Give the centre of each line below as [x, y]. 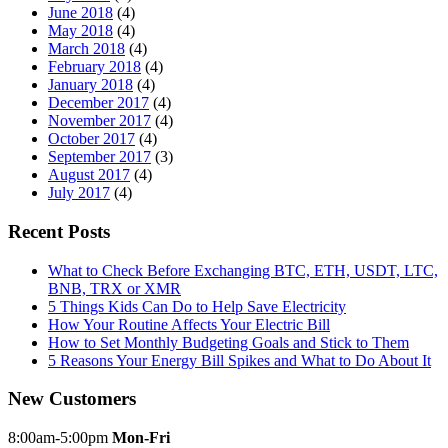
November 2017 [99, 121]
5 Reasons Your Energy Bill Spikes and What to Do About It [239, 360]
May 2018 [80, 31]
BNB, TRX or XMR [114, 288]
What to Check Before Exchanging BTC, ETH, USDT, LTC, [243, 270]
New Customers [72, 399]
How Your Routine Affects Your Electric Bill [189, 324]
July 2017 [79, 193]
